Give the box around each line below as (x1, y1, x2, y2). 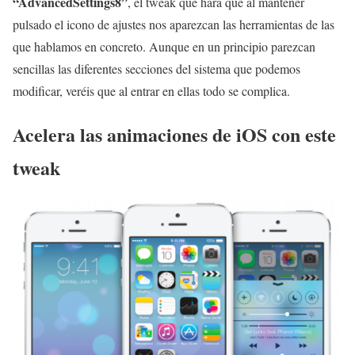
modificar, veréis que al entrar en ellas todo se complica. (13, 82, 290, 100)
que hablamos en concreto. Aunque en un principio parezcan (13, 38, 315, 55)
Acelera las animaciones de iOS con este (13, 120, 336, 149)
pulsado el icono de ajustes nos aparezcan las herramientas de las (13, 16, 334, 33)
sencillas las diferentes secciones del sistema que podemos (13, 60, 300, 78)
